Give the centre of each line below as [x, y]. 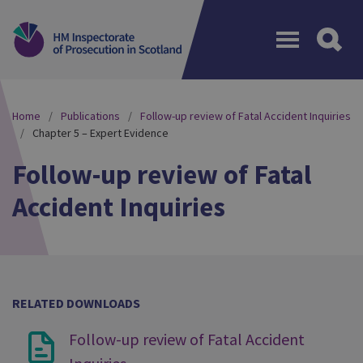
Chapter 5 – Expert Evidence [100, 133]
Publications [90, 116]
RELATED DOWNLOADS [76, 303]
